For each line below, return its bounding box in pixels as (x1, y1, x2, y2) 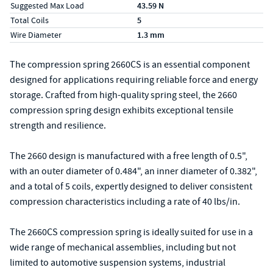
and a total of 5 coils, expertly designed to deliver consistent (10, 180, 252, 193)
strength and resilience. (10, 119, 106, 132)
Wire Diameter (10, 29, 62, 40)
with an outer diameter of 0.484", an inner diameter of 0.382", (10, 165, 257, 177)
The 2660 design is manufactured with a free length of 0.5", (10, 150, 247, 162)
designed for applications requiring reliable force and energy (10, 74, 258, 86)
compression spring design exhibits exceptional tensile (10, 104, 233, 116)
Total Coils (10, 15, 49, 26)
